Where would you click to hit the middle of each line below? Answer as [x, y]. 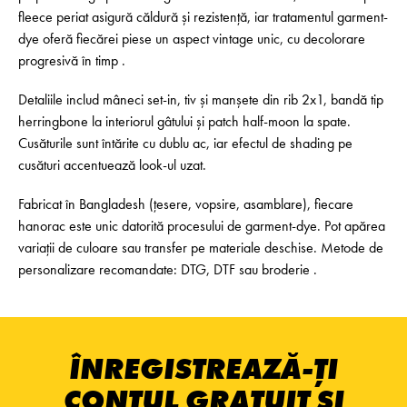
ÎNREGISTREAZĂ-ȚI [203, 370]
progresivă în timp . [72, 60]
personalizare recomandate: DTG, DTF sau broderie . [168, 270]
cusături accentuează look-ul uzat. [112, 165]
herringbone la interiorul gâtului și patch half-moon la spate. [184, 122]
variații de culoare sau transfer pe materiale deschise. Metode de [201, 248]
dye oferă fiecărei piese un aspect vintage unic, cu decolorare [192, 39]
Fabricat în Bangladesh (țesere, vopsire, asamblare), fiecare [186, 204]
